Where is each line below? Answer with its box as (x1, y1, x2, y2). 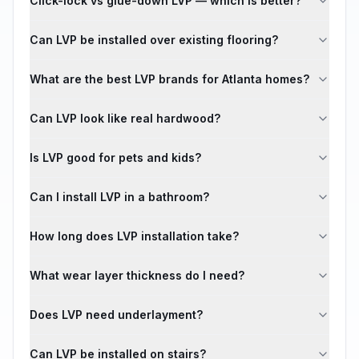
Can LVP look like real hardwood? (30, 111, 220, 125)
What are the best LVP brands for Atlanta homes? (30, 72, 309, 86)
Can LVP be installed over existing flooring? (30, 33, 278, 46)
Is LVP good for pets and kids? (30, 151, 201, 164)
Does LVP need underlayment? (30, 308, 203, 321)
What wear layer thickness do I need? (30, 268, 244, 282)
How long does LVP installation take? (30, 229, 239, 243)
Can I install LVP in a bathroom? (30, 190, 209, 204)
